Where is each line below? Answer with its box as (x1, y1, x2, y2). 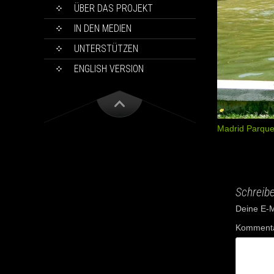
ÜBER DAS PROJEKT (73, 2, 153, 15)
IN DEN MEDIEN (73, 23, 131, 35)
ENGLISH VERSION (73, 63, 144, 75)
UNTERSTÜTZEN (73, 43, 138, 55)
